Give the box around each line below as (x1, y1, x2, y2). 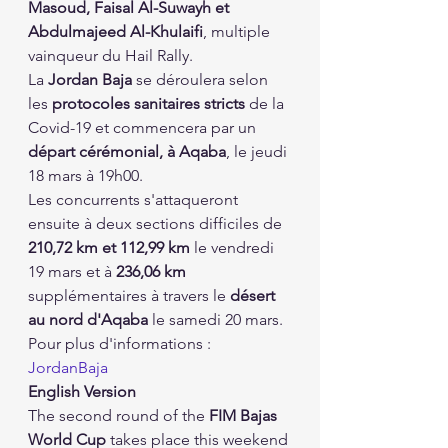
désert (230, 286, 279, 305)
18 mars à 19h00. (28, 166, 143, 185)
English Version (28, 382, 136, 401)
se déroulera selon (132, 70, 272, 89)
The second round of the (28, 406, 209, 425)
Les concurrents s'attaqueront (28, 190, 242, 209)
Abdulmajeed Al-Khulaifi (28, 22, 203, 41)
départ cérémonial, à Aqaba (28, 142, 226, 161)
